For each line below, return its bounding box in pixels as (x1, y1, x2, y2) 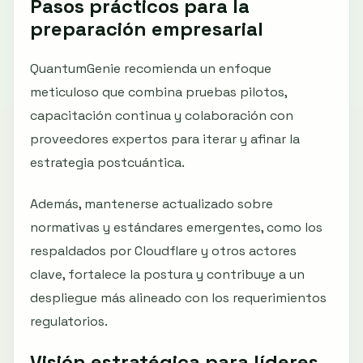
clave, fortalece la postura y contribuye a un (30, 265, 305, 283)
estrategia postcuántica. (30, 153, 185, 171)
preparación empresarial (30, 15, 263, 41)
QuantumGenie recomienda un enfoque (30, 59, 271, 77)
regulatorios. (30, 312, 108, 330)
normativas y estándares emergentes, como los (30, 218, 322, 236)
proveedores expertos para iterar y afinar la (30, 130, 300, 147)
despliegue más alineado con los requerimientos (30, 288, 327, 306)
